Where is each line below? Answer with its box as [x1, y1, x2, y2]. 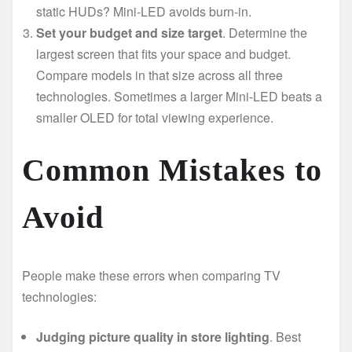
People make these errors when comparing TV [22, 266, 280, 284]
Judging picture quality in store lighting [36, 327, 269, 346]
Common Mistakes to [22, 152, 322, 188]
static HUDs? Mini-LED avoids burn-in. [36, 2, 251, 20]
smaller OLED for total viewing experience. [36, 108, 273, 126]
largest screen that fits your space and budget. [36, 44, 291, 63]
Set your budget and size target [36, 23, 222, 42]
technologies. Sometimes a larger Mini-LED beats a [36, 86, 322, 105]
